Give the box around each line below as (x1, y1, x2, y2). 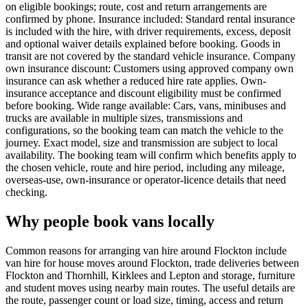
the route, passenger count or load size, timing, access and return (5, 294, 283, 307)
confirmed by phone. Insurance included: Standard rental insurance (5, 13, 295, 25)
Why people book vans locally (5, 212, 214, 231)
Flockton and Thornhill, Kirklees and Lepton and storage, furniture (5, 269, 295, 282)
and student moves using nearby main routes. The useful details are (5, 282, 295, 294)
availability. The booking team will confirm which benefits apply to (5, 149, 296, 162)
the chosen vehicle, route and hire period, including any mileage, (5, 162, 285, 174)
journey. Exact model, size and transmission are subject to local (5, 137, 278, 149)
